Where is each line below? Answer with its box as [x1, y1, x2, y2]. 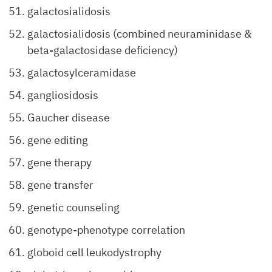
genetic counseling [27, 200, 120, 214]
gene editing [27, 133, 88, 147]
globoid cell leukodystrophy [27, 245, 161, 259]
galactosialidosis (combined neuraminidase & [27, 27, 251, 41]
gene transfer [27, 178, 93, 192]
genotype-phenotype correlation [27, 223, 185, 237]
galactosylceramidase [27, 66, 136, 80]
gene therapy [27, 155, 92, 169]
